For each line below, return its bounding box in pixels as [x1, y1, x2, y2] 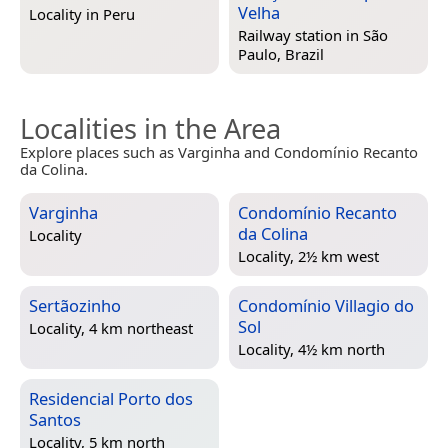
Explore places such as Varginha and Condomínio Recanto [20, 141, 418, 162]
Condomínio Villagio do [238, 293, 414, 317]
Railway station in [238, 25, 363, 46]
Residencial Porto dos [29, 386, 193, 410]
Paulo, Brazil [238, 44, 324, 65]
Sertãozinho [29, 293, 121, 317]
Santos [29, 407, 81, 431]
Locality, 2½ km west [238, 246, 379, 267]
